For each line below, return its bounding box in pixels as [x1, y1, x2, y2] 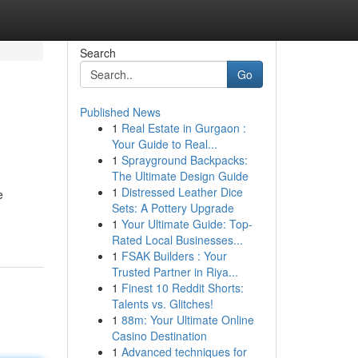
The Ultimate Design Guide [111, 168, 249, 184]
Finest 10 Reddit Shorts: [121, 280, 244, 296]
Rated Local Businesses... [111, 232, 243, 248]
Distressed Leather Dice [121, 184, 243, 200]
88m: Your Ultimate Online [121, 312, 254, 328]
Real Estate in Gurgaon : [121, 120, 246, 136]
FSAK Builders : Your [121, 248, 227, 264]
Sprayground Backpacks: [121, 152, 248, 168]
